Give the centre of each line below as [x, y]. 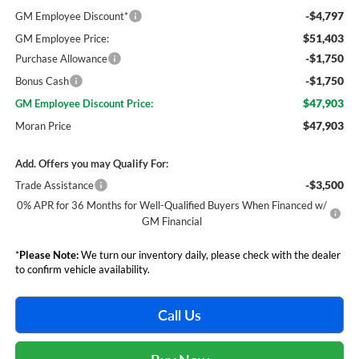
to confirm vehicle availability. [82, 270]
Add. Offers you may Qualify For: [91, 164]
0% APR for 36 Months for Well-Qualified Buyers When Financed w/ [172, 206]
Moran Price [43, 126]
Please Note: [48, 255]
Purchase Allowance [61, 59]
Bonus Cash [42, 81]
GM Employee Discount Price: [84, 104]
